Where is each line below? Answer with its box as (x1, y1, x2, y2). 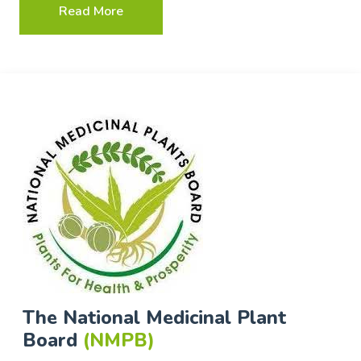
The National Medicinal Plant (23, 305, 286, 330)
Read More (59, 2, 123, 20)
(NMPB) (77, 327, 155, 353)
